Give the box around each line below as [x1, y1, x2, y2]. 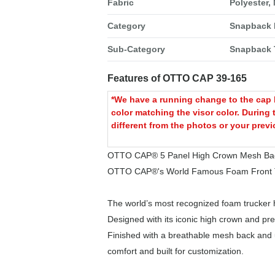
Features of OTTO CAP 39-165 [107, 73, 247, 83]
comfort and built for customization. [107, 246, 244, 256]
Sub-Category [107, 44, 165, 54]
